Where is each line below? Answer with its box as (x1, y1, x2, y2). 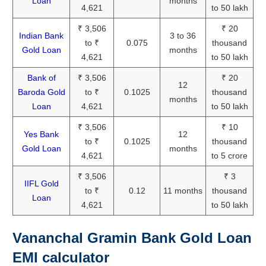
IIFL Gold (24, 178, 59, 188)
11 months (163, 185, 202, 195)
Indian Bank (19, 30, 64, 40)
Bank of (27, 72, 56, 83)
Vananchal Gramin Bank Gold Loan (12, 229, 252, 246)
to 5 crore (211, 150, 248, 160)
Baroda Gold (17, 87, 65, 97)
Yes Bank (24, 129, 59, 139)
